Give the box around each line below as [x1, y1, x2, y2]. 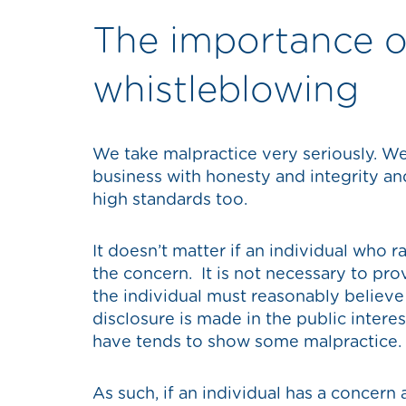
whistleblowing [92, 72, 359, 110]
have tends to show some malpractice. [92, 334, 401, 352]
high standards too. [92, 192, 247, 209]
